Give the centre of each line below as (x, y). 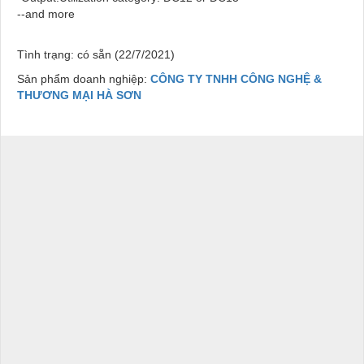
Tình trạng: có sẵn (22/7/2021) (96, 54)
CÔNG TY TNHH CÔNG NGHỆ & (236, 78)
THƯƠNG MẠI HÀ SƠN (79, 95)
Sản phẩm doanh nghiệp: (84, 78)
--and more (46, 13)
